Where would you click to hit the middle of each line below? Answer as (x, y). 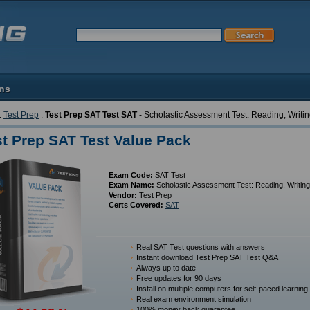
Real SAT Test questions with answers (201, 247)
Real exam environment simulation (194, 299)
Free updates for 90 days (179, 278)
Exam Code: (131, 175)
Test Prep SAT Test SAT (91, 115)
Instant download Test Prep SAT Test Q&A (207, 257)
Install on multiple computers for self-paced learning (222, 289)
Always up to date (166, 268)
